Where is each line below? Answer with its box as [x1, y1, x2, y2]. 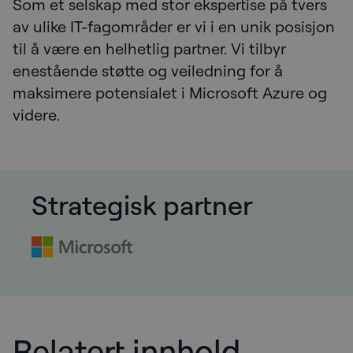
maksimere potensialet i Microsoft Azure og [13, 82, 327, 102]
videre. [13, 104, 63, 124]
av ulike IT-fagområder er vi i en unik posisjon [13, 16, 335, 36]
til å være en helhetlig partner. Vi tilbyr [13, 38, 286, 58]
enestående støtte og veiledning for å [13, 60, 283, 80]
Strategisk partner [32, 187, 253, 221]
